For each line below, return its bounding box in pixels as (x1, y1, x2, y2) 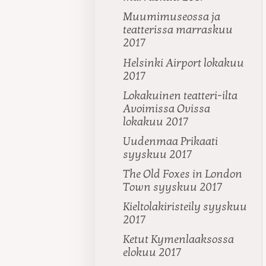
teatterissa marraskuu (123, 23, 233, 37)
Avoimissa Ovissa (123, 102, 211, 115)
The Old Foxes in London (123, 167, 243, 181)
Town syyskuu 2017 (123, 180, 223, 194)
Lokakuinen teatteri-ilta (123, 88, 238, 102)
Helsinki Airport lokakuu (123, 56, 245, 69)
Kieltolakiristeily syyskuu (123, 200, 248, 214)
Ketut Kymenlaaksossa (123, 233, 235, 246)
